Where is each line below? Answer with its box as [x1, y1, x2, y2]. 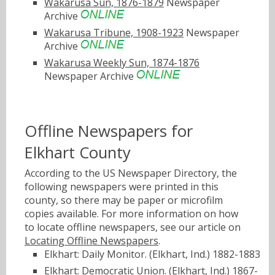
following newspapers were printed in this [25, 180, 219, 194]
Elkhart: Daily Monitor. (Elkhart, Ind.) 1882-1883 [44, 247, 260, 261]
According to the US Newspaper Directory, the [25, 166, 237, 180]
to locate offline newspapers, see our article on [25, 220, 241, 234]
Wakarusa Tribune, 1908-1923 [44, 25, 184, 39]
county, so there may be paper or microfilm [25, 193, 223, 207]
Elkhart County [25, 142, 131, 164]
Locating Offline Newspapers [25, 234, 158, 248]
